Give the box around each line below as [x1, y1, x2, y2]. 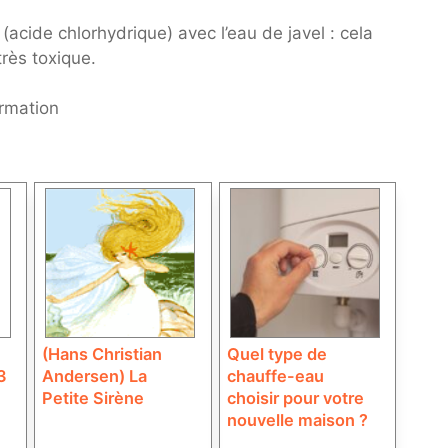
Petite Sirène [42, 387, 145, 408]
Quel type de [226, 343, 327, 364]
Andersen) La [42, 365, 148, 386]
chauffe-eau [226, 365, 324, 386]
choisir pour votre [226, 387, 364, 408]
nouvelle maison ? [226, 409, 368, 430]
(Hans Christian [42, 343, 163, 364]
